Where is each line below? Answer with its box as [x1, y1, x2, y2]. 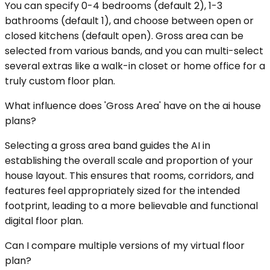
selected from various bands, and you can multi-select [5, 44, 263, 58]
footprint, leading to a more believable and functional [5, 199, 258, 213]
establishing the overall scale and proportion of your [5, 154, 253, 168]
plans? [5, 114, 36, 128]
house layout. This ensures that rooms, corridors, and [5, 169, 254, 183]
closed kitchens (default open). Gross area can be [5, 29, 243, 43]
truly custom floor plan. [5, 74, 115, 89]
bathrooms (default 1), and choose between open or [5, 14, 254, 28]
